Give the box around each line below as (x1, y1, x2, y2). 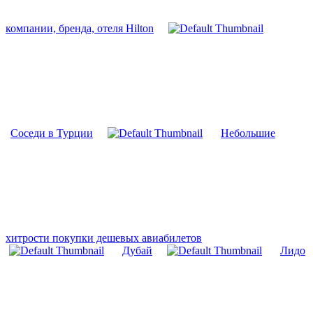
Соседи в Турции (10, 126, 93, 139)
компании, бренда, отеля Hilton (6, 22, 154, 34)
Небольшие (221, 126, 275, 139)
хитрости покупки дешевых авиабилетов (6, 231, 202, 244)
